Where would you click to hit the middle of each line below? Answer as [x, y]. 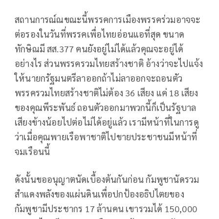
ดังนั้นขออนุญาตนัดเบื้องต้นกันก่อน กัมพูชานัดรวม [107, 179]
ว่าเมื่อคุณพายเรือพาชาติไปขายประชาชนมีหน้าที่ [106, 137]
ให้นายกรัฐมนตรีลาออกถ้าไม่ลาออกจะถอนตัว [99, 78]
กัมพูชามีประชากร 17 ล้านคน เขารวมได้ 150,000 [106, 209]
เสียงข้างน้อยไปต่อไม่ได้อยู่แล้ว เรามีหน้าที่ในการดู [107, 122]
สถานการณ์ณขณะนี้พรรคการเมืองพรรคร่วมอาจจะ [108, 20]
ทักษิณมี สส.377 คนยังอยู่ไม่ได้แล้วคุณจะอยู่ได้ [99, 49]
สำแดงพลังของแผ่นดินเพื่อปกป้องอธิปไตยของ [99, 194]
